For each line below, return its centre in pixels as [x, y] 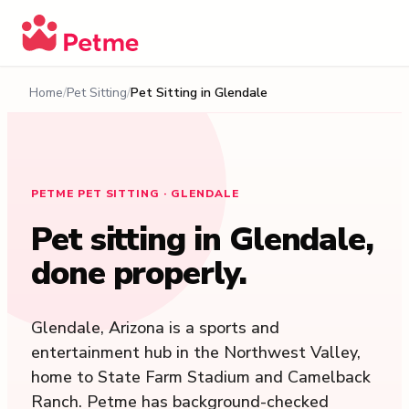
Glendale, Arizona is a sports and [155, 328]
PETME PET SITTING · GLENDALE [135, 194]
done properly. [138, 273]
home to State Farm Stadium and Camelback [200, 377]
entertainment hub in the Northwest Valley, [195, 352]
